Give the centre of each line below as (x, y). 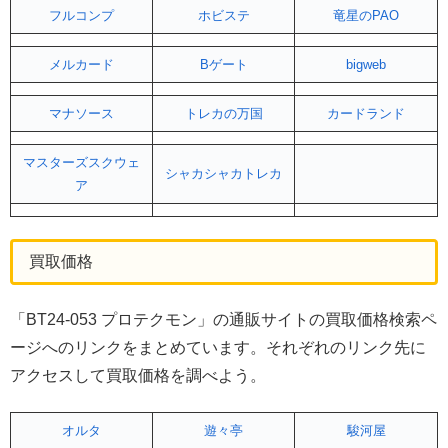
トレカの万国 (223, 113)
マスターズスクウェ (81, 162)
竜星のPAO (366, 15)
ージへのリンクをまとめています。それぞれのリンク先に (218, 347)
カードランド (366, 113)
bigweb (366, 64)
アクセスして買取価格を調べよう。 (138, 375)
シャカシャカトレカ (223, 173)
